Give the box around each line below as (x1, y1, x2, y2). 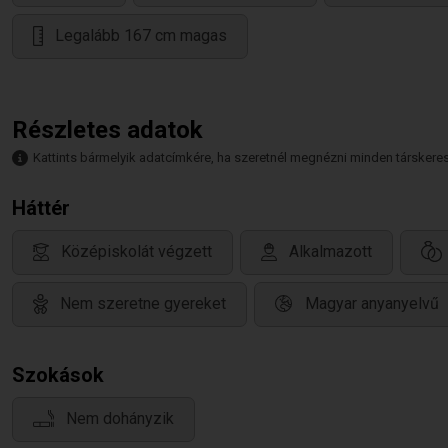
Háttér (12, 196, 70, 220)
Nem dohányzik (66, 409, 174, 429)
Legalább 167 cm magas (55, 26, 227, 46)
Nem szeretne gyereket (60, 294, 226, 314)
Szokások (12, 363, 104, 387)
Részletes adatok (12, 116, 203, 144)
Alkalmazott (289, 242, 372, 262)
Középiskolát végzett (61, 242, 212, 262)
